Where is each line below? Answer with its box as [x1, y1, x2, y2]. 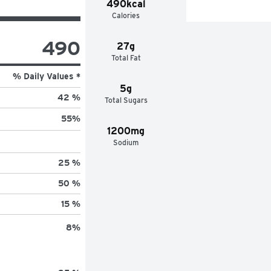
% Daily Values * [12, 71, 80, 81]
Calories [112, 10, 140, 20]
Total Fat [111, 53, 141, 62]
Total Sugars [104, 95, 148, 105]
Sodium [113, 137, 139, 147]
